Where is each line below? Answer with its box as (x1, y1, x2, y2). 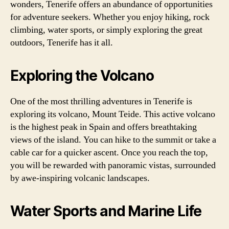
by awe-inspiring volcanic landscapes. (10, 172, 150, 184)
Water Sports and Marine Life (10, 202, 201, 220)
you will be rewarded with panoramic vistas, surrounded (10, 159, 216, 171)
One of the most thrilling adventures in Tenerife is (10, 96, 192, 107)
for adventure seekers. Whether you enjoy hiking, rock (10, 11, 210, 23)
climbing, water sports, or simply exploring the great (10, 24, 202, 36)
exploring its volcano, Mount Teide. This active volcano (10, 108, 215, 120)
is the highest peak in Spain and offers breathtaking (10, 121, 197, 133)
